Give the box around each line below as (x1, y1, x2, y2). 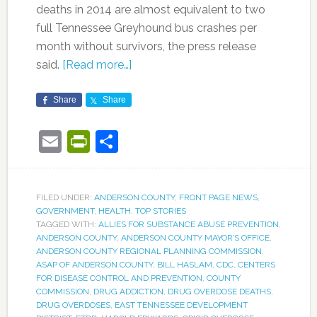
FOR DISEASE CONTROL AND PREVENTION (35, 272, 202, 283)
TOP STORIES (134, 205, 186, 216)
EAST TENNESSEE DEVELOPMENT (114, 299, 248, 310)
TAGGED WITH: (35, 219, 98, 229)
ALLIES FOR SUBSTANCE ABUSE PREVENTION (98, 219, 279, 229)
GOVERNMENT (35, 205, 94, 216)
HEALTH (98, 205, 131, 216)
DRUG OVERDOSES (35, 299, 110, 310)
